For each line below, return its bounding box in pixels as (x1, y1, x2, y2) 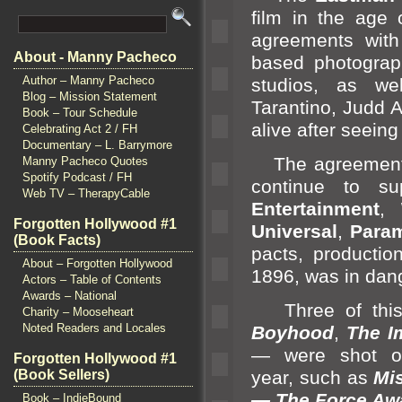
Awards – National (22, 289, 117, 302)
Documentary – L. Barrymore (22, 138, 172, 152)
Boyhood (251, 322, 334, 345)
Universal (251, 220, 337, 242)
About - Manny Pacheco (13, 49, 177, 65)
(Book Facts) (13, 232, 100, 248)
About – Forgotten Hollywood (22, 257, 172, 270)
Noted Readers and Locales (22, 321, 166, 335)
